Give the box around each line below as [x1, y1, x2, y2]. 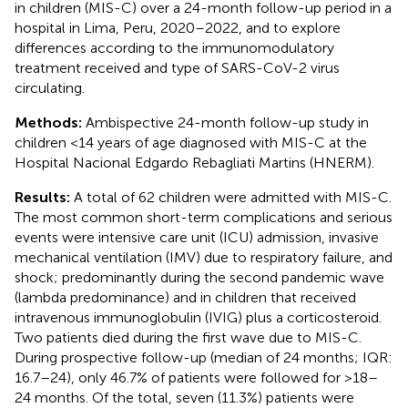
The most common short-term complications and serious [15, 208, 393, 226]
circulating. [15, 78, 85, 97]
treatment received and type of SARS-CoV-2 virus [15, 58, 340, 76]
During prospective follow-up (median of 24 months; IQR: [15, 348, 393, 366]
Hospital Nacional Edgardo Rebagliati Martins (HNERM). [15, 153, 374, 171]
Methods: [15, 113, 86, 131]
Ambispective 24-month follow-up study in [86, 113, 369, 131]
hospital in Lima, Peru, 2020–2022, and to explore [15, 18, 341, 36]
